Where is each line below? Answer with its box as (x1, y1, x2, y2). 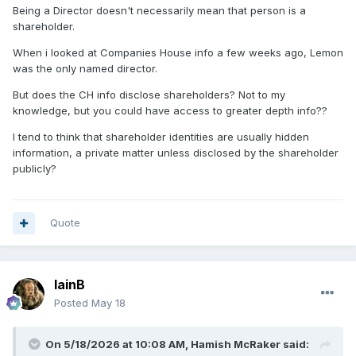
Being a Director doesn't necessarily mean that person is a (13, 3, 306, 17)
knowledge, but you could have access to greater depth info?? (13, 103, 327, 117)
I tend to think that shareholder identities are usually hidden (13, 130, 309, 143)
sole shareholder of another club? (29, 10, 199, 24)
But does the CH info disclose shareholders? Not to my (13, 87, 285, 101)
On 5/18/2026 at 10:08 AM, (45, 338, 191, 351)
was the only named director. (13, 61, 161, 75)
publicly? (13, 161, 56, 175)
